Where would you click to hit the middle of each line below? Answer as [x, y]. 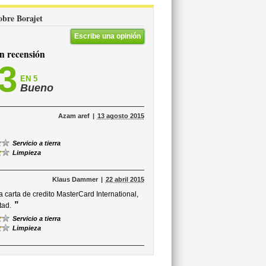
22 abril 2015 [125, 179]
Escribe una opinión [107, 36]
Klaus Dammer [75, 179]
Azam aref [74, 116]
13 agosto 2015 [121, 116]
